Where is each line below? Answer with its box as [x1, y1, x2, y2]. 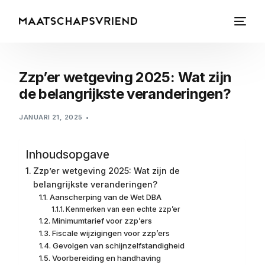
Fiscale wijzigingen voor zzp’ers [51, 228, 170, 238]
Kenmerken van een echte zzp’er [66, 205, 180, 214]
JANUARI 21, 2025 [19, 113, 83, 121]
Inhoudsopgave [25, 147, 110, 162]
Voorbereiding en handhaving [51, 253, 161, 263]
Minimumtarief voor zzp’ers [51, 216, 152, 225]
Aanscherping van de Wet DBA [49, 192, 161, 202]
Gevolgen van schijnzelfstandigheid [52, 241, 185, 250]
